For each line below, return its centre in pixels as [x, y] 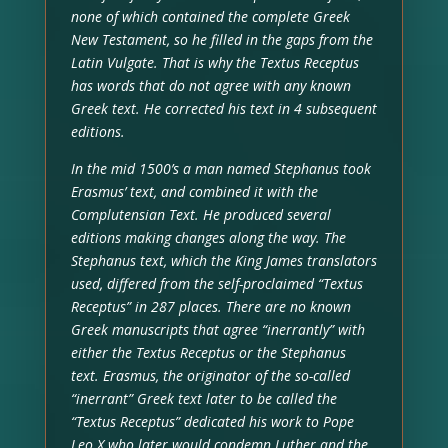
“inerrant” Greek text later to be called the [203, 398]
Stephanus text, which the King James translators [223, 260]
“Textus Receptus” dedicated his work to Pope [212, 421]
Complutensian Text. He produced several [200, 214]
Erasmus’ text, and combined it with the [194, 191]
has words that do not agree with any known [210, 85]
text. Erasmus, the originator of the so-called [210, 375]
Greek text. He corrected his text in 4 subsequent [223, 108]
